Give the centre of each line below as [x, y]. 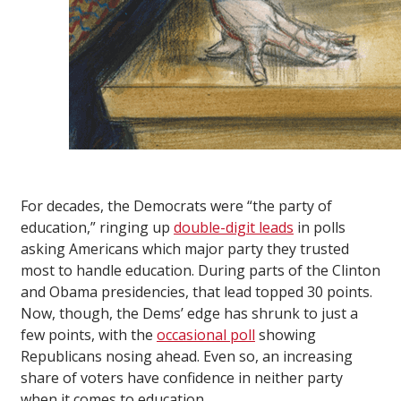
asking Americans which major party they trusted [185, 249]
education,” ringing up [97, 228]
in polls [320, 228]
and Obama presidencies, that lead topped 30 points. [196, 292]
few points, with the [89, 335]
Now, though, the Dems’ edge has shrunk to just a [189, 314]
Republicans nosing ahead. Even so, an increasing [187, 357]
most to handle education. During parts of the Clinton [200, 271]
